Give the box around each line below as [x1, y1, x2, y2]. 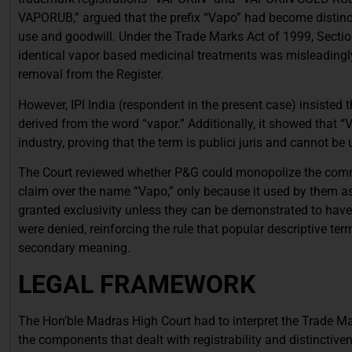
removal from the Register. [18, 67, 163, 82]
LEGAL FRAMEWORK [18, 269, 255, 299]
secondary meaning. [18, 240, 130, 256]
